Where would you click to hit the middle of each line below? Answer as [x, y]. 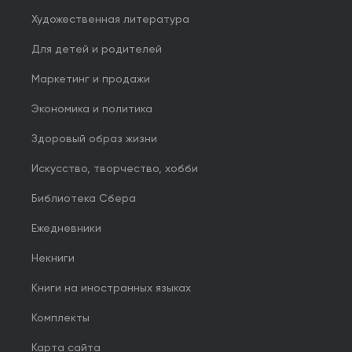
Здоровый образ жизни [94, 139]
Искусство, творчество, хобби [115, 169]
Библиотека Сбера [84, 199]
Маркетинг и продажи [91, 79]
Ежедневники [66, 229]
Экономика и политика [92, 109]
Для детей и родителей [97, 49]
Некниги [53, 258]
